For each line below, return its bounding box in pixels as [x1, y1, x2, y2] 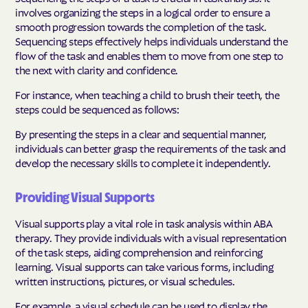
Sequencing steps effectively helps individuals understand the [15, 33, 288, 47]
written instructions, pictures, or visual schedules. [15, 274, 235, 288]
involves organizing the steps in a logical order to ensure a [15, 4, 270, 19]
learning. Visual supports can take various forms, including [15, 259, 274, 274]
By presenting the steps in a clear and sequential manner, [15, 126, 267, 141]
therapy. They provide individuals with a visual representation [15, 230, 287, 245]
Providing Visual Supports [15, 191, 155, 206]
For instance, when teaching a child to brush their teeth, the [15, 87, 280, 101]
